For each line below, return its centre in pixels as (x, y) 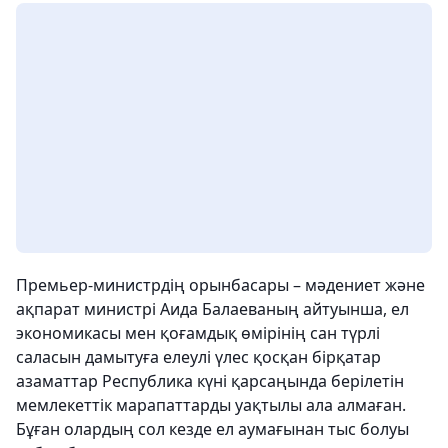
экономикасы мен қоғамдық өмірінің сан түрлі (198, 333)
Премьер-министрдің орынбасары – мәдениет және (220, 285)
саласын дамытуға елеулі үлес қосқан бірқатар (198, 357)
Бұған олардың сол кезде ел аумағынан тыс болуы (212, 429)
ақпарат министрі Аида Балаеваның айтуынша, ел (212, 309)
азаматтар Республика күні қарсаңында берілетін (210, 381)
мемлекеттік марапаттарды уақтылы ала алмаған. (211, 405)
